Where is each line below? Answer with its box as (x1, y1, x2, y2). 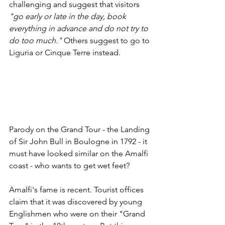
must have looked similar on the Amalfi (9, 149, 150, 159)
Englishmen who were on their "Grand (9, 209, 147, 219)
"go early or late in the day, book (9, 12, 128, 22)
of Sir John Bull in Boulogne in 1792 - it (9, 137, 149, 147)
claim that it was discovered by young (9, 197, 144, 207)
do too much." (9, 36, 62, 46)
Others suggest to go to (62, 36, 152, 46)
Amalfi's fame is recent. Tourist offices (9, 185, 146, 195)
